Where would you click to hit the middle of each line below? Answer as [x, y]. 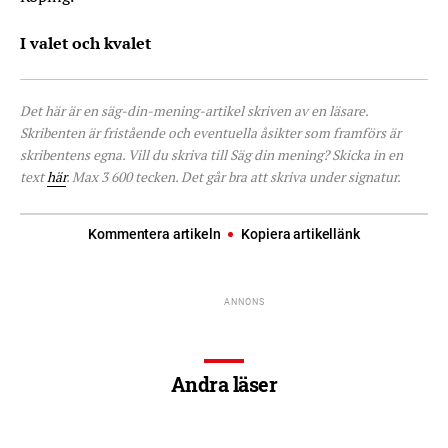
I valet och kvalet [85, 43]
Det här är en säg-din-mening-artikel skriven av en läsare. [194, 111]
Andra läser [224, 384]
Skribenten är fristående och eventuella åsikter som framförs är [210, 133]
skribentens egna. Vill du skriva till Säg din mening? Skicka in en [211, 155]
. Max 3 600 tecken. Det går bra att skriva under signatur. [233, 177]
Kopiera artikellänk [300, 234]
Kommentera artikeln [156, 234]
